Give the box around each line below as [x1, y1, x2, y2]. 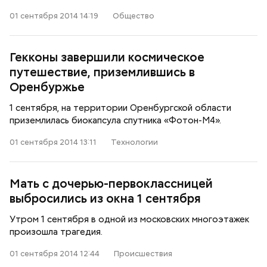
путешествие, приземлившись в [10, 64, 195, 80]
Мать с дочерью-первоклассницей [10, 176, 213, 191]
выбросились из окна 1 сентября [10, 191, 201, 206]
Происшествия [114, 249, 172, 259]
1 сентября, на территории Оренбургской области [10, 102, 231, 114]
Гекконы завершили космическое [10, 49, 204, 65]
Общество [113, 11, 154, 21]
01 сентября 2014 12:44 [10, 249, 100, 259]
